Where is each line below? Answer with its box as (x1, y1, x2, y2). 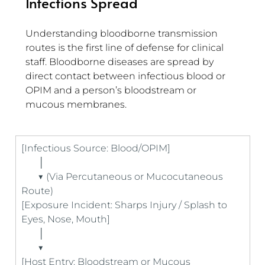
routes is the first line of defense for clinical (25, 42, 226, 54)
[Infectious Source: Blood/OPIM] (21, 143, 173, 154)
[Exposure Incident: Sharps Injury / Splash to (21, 199, 230, 211)
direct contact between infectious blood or (25, 70, 228, 82)
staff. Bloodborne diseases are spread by (25, 56, 216, 68)
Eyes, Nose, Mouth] (21, 214, 110, 225)
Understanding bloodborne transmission (25, 28, 220, 40)
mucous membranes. (25, 99, 127, 111)
